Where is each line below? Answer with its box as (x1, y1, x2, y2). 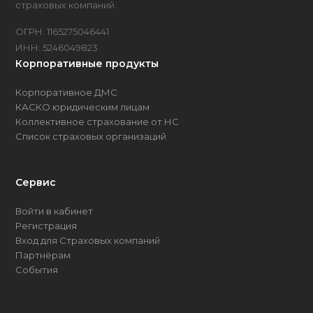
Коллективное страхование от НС (15, 116, 180, 128)
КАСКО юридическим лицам (15, 101, 150, 113)
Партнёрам (15, 249, 71, 261)
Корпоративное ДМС (15, 87, 118, 99)
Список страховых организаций (15, 131, 167, 143)
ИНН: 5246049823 (15, 42, 99, 54)
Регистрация (15, 220, 78, 232)
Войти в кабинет (15, 205, 94, 217)
